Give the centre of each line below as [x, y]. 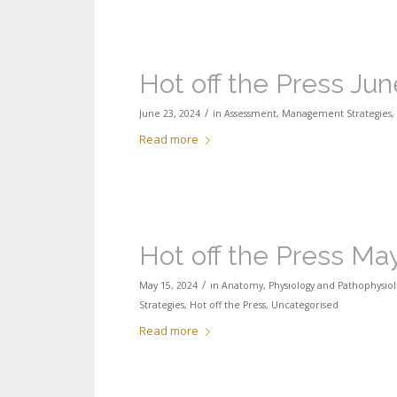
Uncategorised [305, 305]
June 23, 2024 [170, 114]
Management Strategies [337, 114]
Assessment [250, 114]
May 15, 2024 [168, 286]
